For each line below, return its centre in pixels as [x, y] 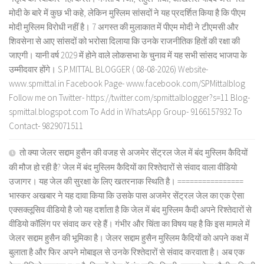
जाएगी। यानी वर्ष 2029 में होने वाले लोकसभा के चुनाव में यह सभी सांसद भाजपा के [128, 55]
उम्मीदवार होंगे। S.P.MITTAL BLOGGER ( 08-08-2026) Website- [108, 69]
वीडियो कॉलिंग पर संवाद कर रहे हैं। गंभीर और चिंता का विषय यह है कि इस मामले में [129, 223]
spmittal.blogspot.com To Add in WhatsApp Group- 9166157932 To [126, 111]
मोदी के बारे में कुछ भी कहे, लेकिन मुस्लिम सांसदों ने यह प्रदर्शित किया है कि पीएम [127, 12]
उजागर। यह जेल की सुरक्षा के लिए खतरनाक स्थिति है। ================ [126, 181]
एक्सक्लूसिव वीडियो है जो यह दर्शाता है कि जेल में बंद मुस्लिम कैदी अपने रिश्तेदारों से [130, 209]
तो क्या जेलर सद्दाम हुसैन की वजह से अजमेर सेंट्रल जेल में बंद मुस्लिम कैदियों [133, 152]
